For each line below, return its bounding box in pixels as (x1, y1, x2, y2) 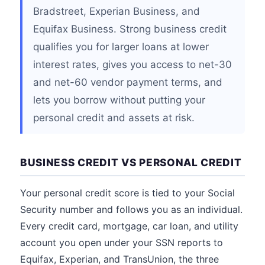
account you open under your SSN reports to (20, 237, 223, 248)
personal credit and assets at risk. (33, 112, 195, 124)
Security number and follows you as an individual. (20, 203, 243, 215)
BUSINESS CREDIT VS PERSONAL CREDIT (20, 156, 242, 169)
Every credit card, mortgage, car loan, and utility (20, 220, 238, 232)
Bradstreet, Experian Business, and (33, 5, 200, 17)
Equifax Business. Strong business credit (33, 23, 227, 35)
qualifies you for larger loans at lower (33, 41, 209, 53)
